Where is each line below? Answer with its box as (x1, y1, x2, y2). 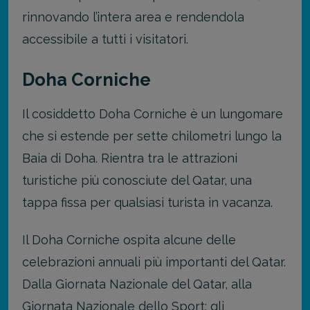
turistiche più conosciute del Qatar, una (22, 172, 252, 188)
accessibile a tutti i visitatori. (22, 32, 188, 47)
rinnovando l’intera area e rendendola (22, 10, 244, 25)
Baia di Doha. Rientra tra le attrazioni (22, 150, 237, 165)
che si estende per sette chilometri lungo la (22, 128, 282, 143)
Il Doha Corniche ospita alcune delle (22, 232, 236, 248)
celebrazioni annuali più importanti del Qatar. (22, 255, 286, 270)
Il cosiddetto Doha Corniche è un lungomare (22, 106, 283, 121)
